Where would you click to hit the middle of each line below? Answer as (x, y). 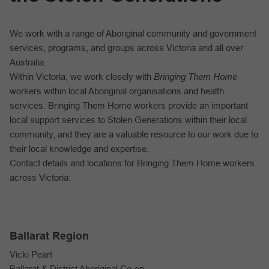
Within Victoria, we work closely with (82, 77)
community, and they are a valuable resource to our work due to (134, 134)
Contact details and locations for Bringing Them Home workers (132, 163)
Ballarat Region (49, 236)
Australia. (29, 62)
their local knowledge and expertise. (80, 149)
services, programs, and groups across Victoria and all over (126, 48)
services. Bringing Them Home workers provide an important (129, 105)
